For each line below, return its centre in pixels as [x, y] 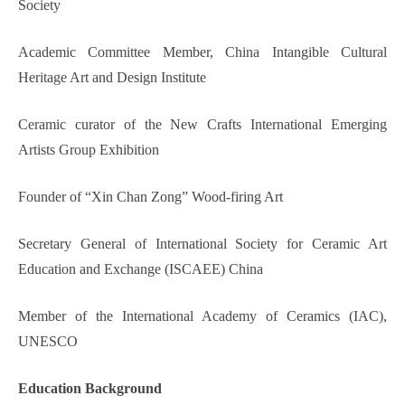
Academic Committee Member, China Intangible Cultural [202, 52]
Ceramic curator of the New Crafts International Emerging [202, 125]
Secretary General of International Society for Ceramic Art [202, 244]
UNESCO [48, 342]
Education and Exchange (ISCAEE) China [141, 269]
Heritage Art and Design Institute [112, 78]
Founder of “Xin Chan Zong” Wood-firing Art [151, 197]
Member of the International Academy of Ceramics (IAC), [202, 316]
